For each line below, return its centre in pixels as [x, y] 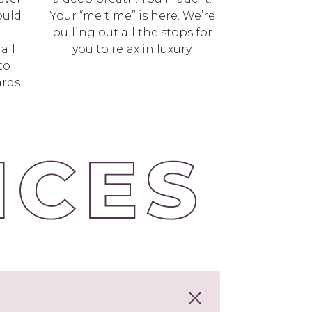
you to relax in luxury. [132, 49]
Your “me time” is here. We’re [132, 16]
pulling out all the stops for [132, 32]
